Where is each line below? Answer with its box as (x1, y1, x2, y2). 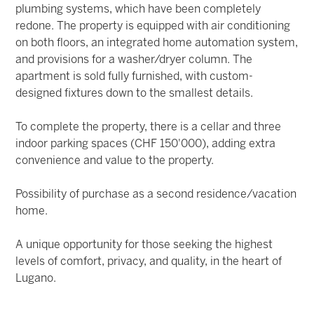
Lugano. (15, 273, 57, 284)
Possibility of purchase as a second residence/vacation (15, 189, 297, 200)
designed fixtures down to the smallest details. (15, 88, 254, 99)
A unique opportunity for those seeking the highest (15, 239, 273, 250)
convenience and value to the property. (15, 155, 214, 166)
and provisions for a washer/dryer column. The (15, 54, 253, 65)
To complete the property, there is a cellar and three (15, 121, 282, 132)
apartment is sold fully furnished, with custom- (15, 71, 254, 82)
